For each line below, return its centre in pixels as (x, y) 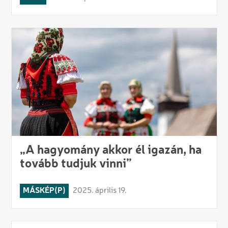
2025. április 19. (99, 191)
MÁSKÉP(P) (44, 191)
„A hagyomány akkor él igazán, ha (110, 150)
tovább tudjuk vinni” (76, 164)
